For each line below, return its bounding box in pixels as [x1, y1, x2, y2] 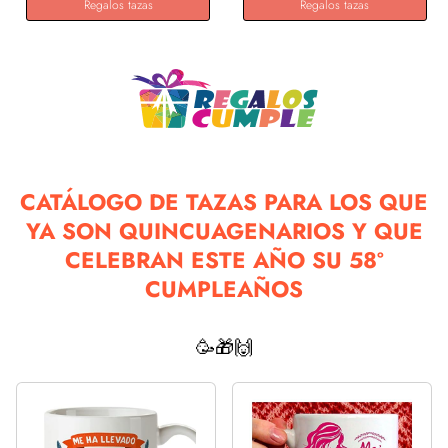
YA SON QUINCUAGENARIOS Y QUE [25, 214, 423, 247]
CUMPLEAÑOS [145, 272, 303, 305]
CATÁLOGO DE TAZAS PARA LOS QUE [20, 185, 428, 218]
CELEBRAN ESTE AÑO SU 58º [65, 243, 383, 276]
